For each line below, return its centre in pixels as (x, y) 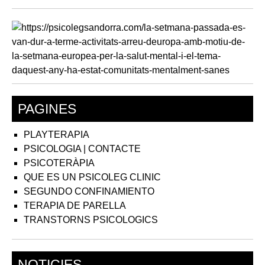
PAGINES (47, 109)
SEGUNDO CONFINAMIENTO (89, 191)
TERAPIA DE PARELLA (75, 206)
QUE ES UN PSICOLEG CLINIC (92, 177)
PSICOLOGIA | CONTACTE (82, 149)
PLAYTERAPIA (56, 135)
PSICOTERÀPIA (59, 163)
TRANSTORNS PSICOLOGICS (91, 220)
